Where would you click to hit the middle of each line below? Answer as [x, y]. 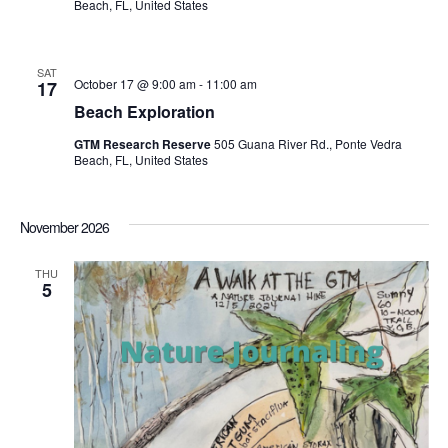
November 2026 [64, 227]
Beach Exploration [144, 112]
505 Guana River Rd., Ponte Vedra [307, 144]
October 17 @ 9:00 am [134, 84]
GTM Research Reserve [143, 144]
